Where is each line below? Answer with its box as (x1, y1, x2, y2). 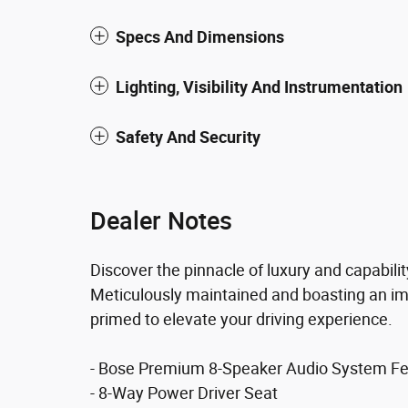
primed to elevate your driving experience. (90, 310, 393, 329)
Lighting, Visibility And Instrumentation (116, 77, 403, 97)
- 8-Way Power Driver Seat (90, 383, 278, 403)
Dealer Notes (90, 206, 232, 235)
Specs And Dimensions (116, 27, 284, 46)
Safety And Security (116, 127, 260, 147)
